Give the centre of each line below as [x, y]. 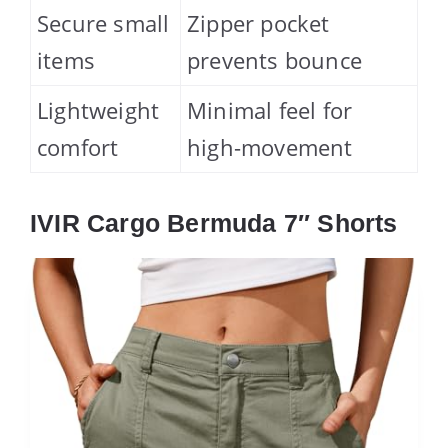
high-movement [270, 147]
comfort [78, 147]
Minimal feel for [270, 110]
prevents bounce [274, 60]
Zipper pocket [258, 23]
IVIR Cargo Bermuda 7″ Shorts [214, 223]
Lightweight [98, 110]
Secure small [103, 23]
